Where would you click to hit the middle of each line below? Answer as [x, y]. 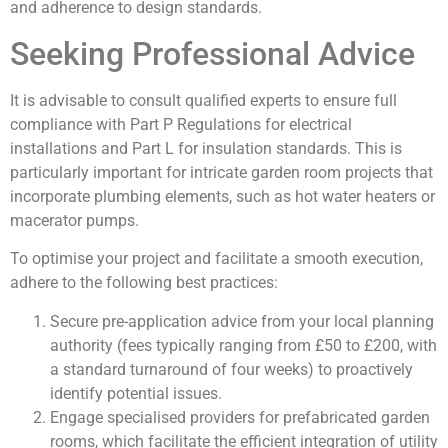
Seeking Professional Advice [212, 53]
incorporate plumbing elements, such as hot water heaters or [222, 196]
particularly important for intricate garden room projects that [221, 172]
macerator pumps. [74, 220]
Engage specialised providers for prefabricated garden [240, 417]
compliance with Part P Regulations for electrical [181, 124]
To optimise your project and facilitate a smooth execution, [216, 259]
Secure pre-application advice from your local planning [242, 321]
